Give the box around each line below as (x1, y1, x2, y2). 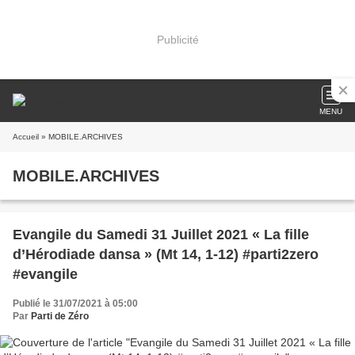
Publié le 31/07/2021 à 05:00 (13, 298, 138, 309)
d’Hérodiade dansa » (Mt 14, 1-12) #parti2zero (13, 246, 319, 262)
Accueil (13, 132, 39, 141)
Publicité (156, 32, 199, 46)
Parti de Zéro (31, 311, 89, 322)
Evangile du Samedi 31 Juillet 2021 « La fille (13, 227, 309, 242)
